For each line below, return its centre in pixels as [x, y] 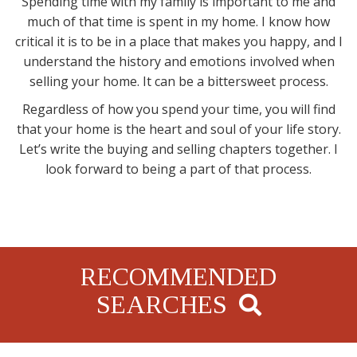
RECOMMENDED [178, 277]
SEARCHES [161, 304]
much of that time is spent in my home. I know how [178, 22]
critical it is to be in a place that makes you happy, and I [178, 41]
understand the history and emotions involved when [178, 61]
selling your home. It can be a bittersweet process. [178, 81]
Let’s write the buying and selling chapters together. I [178, 149]
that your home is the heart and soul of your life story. [178, 129]
